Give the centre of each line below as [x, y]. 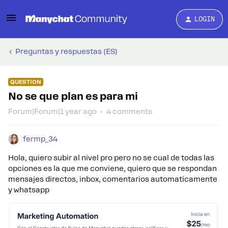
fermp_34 [40, 139]
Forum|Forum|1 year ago [52, 111]
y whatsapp [29, 190]
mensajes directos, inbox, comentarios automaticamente [113, 179]
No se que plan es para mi [73, 96]
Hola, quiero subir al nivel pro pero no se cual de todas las [111, 158]
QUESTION [26, 82]
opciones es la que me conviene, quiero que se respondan [112, 168]
